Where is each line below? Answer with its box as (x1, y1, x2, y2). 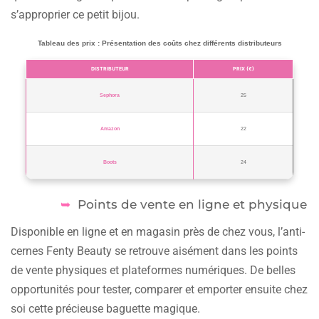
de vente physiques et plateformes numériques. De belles (11, 263, 296, 277)
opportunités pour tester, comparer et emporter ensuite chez (11, 282, 308, 296)
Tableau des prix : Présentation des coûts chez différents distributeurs (37, 38, 282, 47)
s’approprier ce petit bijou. (11, 7, 140, 21)
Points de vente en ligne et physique (78, 197, 308, 211)
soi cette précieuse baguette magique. (11, 301, 200, 315)
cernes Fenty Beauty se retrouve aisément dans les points (11, 244, 298, 258)
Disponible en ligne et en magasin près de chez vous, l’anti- (11, 224, 305, 239)
